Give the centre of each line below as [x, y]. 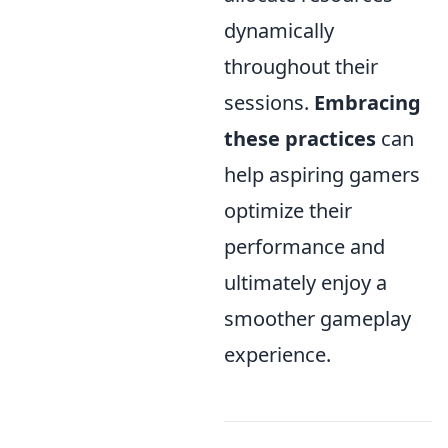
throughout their [301, 67]
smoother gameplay [317, 319]
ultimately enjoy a [305, 283]
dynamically [279, 31]
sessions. [269, 103]
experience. [277, 355]
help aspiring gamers [322, 175]
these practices [300, 139]
